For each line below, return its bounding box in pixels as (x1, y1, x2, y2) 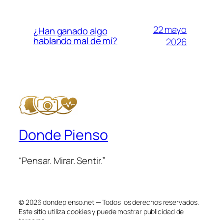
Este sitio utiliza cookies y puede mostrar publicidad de (19, 207, 184, 217)
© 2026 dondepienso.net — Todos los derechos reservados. (19, 197, 199, 207)
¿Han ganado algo (33, 25, 108, 38)
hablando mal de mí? (33, 34, 118, 48)
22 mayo (153, 23, 187, 36)
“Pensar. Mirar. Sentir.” (19, 154, 105, 167)
